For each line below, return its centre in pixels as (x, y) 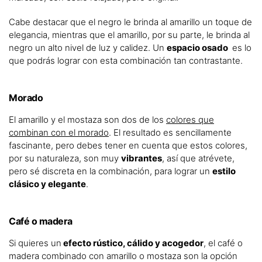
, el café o (223, 243)
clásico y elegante (47, 184)
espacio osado (198, 48)
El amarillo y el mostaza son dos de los (87, 120)
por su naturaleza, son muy (65, 158)
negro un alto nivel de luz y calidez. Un (88, 48)
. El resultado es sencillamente (170, 133)
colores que (190, 120)
